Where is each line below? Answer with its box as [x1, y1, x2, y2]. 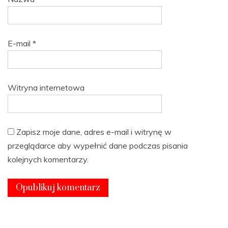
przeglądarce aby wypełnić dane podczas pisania [8, 140, 188, 151]
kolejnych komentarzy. [8, 154, 89, 164]
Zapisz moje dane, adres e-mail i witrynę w [16, 126, 172, 137]
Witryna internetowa [8, 82, 84, 93]
